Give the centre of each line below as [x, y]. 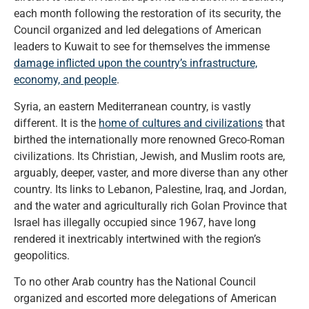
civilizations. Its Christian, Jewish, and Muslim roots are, [149, 156]
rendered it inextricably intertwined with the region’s [137, 239]
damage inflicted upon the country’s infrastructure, [136, 63]
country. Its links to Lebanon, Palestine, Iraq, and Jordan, [150, 189]
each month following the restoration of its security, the [147, 14]
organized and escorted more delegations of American [145, 298]
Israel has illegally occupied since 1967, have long [135, 222]
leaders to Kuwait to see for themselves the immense [142, 47]
